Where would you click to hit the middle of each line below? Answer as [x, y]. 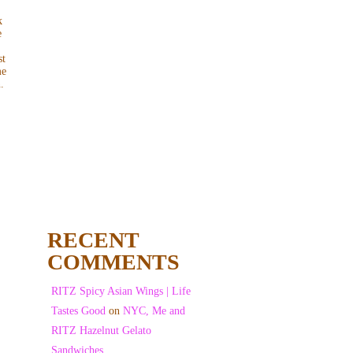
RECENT [93, 240]
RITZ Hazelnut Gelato [101, 330]
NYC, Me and [154, 310]
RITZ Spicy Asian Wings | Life [121, 291]
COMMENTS [113, 262]
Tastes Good [78, 310]
